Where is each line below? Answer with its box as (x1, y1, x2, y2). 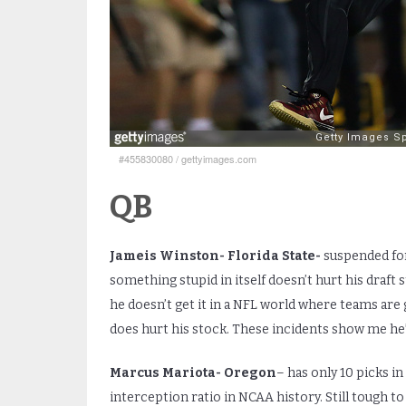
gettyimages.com (180, 151, 256, 166)
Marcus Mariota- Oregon (109, 364, 276, 381)
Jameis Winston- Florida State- (109, 247, 321, 264)
